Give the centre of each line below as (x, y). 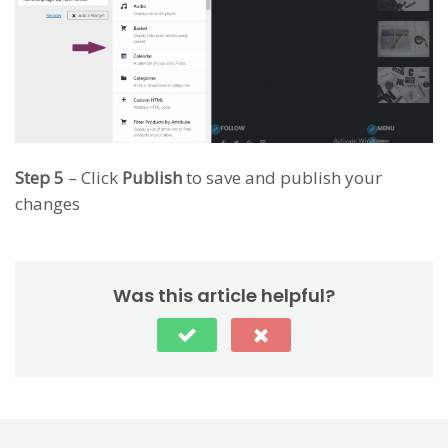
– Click (93, 177)
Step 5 (39, 177)
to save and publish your (282, 177)
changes (47, 203)
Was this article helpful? (224, 295)
